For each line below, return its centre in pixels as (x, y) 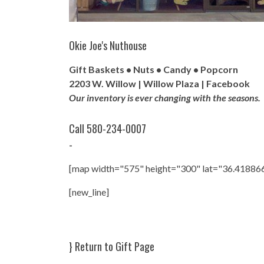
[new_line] (89, 192)
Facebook (228, 83)
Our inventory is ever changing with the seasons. (165, 98)
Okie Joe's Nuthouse (108, 45)
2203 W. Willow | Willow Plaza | (138, 83)
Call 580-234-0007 (108, 128)
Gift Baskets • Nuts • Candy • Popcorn (154, 69)
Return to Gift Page (115, 246)
